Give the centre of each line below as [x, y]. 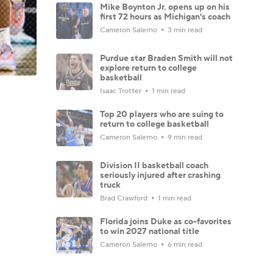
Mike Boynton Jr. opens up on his [165, 7]
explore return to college [148, 68]
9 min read [184, 137]
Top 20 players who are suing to [162, 114]
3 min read [184, 30]
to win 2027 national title [150, 231]
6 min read [184, 244]
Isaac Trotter [122, 91]
